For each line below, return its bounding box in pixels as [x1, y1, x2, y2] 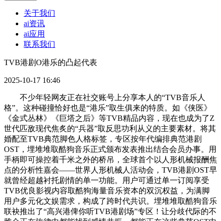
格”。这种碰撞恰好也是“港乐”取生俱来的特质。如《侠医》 [4, 104, 212, 112]
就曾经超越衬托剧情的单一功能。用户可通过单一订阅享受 [4, 176, 209, 185]
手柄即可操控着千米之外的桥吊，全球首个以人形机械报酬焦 [4, 155, 217, 164]
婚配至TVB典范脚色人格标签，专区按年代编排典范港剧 [4, 135, 202, 144]
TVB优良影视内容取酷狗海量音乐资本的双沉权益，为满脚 [4, 186, 210, 195]
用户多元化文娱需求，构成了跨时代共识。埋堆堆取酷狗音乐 [4, 197, 217, 206]
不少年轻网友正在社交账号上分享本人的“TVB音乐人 [4, 93, 205, 102]
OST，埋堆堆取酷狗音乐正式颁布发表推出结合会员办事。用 [4, 145, 217, 154]
